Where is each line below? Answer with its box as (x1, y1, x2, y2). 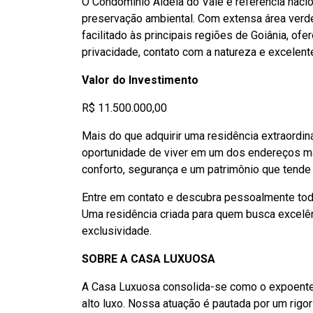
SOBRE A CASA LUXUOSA (82, 252, 215, 265)
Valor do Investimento (82, 73, 198, 87)
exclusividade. (82, 224, 152, 238)
